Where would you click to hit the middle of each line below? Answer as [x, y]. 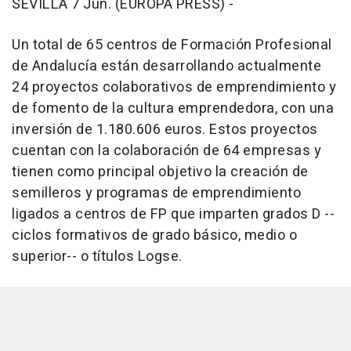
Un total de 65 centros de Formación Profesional [172, 45]
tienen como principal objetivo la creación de [160, 172]
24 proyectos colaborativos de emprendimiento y [174, 88]
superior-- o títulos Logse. [97, 257]
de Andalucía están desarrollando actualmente [166, 67]
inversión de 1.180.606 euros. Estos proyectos [165, 130]
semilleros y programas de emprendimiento [156, 194]
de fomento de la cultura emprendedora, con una [173, 109]
